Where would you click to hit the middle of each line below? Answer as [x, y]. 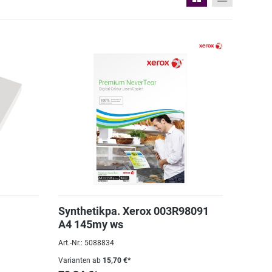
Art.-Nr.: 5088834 [86, 243]
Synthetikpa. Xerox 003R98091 [133, 211]
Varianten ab [79, 260]
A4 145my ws [90, 224]
